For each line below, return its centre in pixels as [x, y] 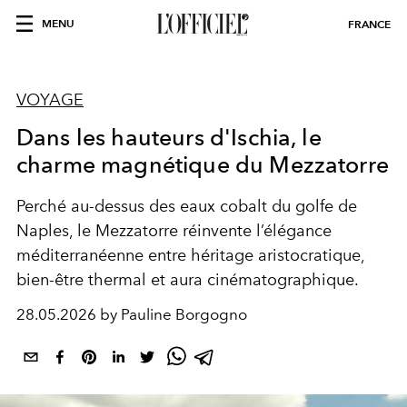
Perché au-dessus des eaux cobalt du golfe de [187, 206]
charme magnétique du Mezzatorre [203, 164]
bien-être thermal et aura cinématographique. [188, 280]
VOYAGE [50, 100]
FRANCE [369, 24]
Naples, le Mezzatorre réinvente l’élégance [174, 231]
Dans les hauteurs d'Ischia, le [169, 137]
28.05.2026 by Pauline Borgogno [132, 314]
